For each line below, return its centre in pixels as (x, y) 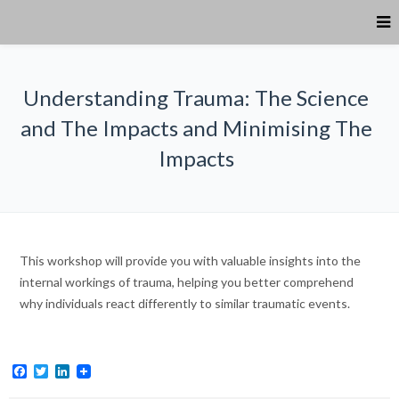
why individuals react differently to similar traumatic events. (185, 303)
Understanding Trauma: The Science (196, 98)
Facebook (58, 371)
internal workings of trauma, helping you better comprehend (187, 282)
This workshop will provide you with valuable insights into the (190, 261)
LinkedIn (96, 371)
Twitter (71, 371)
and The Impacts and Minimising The (196, 128)
